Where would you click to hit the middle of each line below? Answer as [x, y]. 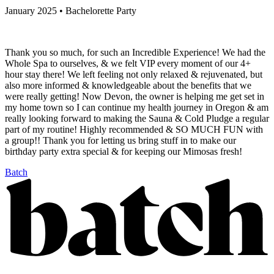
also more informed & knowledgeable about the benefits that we [128, 85]
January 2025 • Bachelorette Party [71, 10]
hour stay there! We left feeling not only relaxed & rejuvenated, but [134, 74]
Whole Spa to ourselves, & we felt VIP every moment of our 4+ [128, 63]
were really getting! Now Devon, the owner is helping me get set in [135, 96]
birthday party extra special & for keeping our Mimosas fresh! [124, 151]
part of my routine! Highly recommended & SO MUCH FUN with [134, 129]
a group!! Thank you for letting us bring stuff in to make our [120, 140]
